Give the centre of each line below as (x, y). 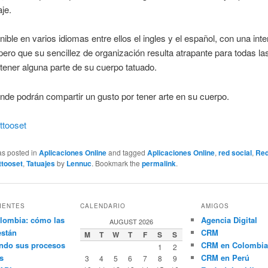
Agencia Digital (229, 220)
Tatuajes (41, 163)
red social (235, 152)
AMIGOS (215, 206)
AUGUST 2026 (131, 222)
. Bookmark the (117, 163)
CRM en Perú (225, 258)
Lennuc (79, 163)
